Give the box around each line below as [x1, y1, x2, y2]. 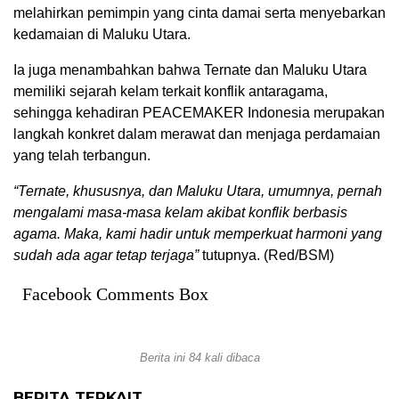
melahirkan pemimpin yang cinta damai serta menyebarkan [13, 5, 386, 21]
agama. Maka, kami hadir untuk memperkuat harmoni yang [13, 226, 382, 242]
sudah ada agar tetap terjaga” [13, 248, 199, 264]
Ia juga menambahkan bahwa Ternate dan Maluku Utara [13, 62, 367, 78]
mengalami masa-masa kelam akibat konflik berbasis [13, 205, 347, 221]
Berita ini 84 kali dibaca [139, 351, 260, 365]
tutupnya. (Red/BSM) [199, 248, 334, 264]
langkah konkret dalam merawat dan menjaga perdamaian [13, 126, 380, 142]
